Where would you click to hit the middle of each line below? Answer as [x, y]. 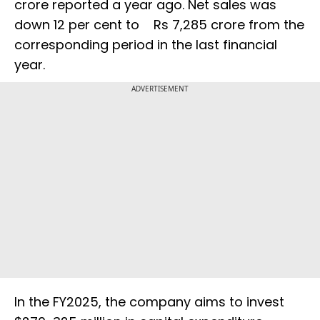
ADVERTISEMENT [160, 88]
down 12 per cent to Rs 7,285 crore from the [159, 24]
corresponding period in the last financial [146, 44]
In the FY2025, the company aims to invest [149, 301]
